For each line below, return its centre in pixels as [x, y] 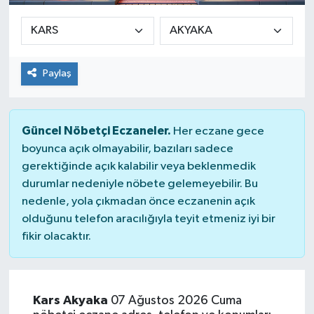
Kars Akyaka [70, 300]
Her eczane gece [217, 131]
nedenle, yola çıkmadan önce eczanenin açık [138, 201]
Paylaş [57, 74]
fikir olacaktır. [56, 236]
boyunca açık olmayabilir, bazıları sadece [127, 149]
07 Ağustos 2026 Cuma [175, 300]
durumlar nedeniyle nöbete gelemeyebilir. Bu [139, 184]
